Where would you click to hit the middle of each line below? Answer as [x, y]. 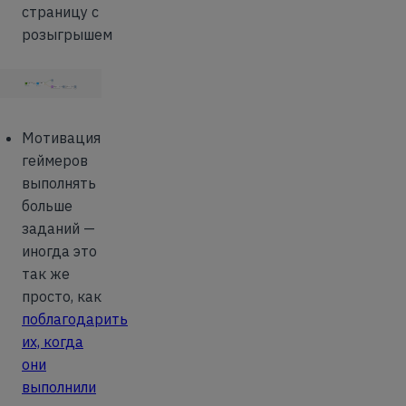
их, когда [53, 341]
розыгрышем [67, 34]
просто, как [62, 296]
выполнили [59, 387]
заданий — [58, 228]
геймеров [55, 160]
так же [46, 273]
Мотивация [61, 137]
